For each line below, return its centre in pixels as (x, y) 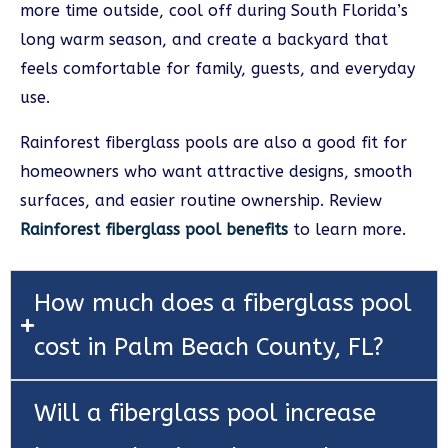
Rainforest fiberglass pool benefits (154, 230)
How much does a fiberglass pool (223, 303)
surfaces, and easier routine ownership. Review (201, 201)
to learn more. (347, 230)
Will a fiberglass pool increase (205, 413)
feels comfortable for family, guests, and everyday (217, 69)
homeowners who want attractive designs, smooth (216, 172)
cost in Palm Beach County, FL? (209, 347)
